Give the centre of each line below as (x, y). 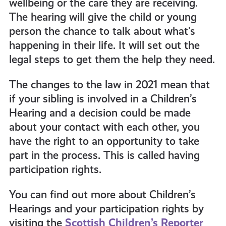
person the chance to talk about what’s (102, 31)
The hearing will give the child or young (103, 17)
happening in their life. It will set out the (104, 45)
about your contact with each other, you (104, 127)
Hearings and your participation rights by (106, 209)
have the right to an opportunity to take (104, 141)
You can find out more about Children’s (102, 194)
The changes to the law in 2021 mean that (109, 84)
